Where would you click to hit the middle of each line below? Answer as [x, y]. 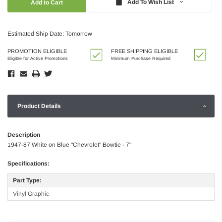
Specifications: [28, 163]
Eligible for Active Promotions [38, 58]
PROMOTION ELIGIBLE [37, 51]
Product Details [39, 106]
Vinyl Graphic [31, 194]
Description [24, 135]
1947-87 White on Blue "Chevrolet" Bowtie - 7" [69, 144]
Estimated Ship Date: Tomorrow [50, 33]
